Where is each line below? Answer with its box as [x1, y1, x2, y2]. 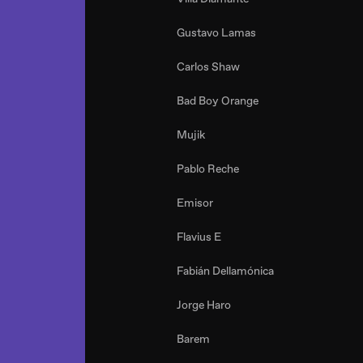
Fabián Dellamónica [177, 264, 274, 278]
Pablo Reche [177, 162, 239, 176]
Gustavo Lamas [177, 26, 256, 40]
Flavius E [177, 230, 221, 244]
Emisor [177, 196, 213, 210]
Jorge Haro [177, 298, 231, 312]
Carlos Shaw [177, 60, 240, 74]
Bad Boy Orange [177, 94, 258, 108]
